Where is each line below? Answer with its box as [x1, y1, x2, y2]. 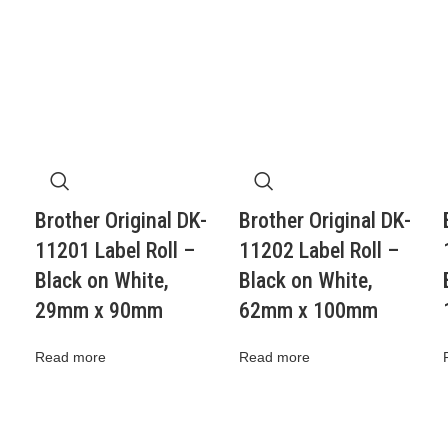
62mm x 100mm [238, 298, 378, 323]
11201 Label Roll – [35, 238, 196, 263]
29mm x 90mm [35, 298, 164, 323]
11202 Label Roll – [238, 238, 399, 263]
